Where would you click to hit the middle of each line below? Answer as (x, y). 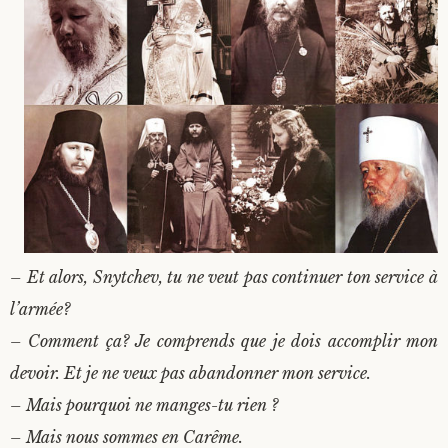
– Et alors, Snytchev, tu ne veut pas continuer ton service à (224, 277)
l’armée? (40, 309)
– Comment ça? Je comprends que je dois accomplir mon (224, 341)
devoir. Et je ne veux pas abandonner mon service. (190, 373)
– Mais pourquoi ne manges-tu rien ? (144, 405)
